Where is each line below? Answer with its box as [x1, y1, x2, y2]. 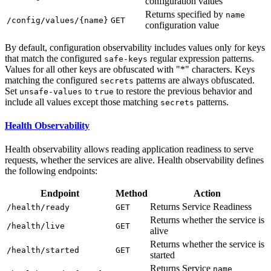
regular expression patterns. [148, 53, 254, 64]
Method [116, 188, 148, 199]
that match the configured [5, 53, 104, 64]
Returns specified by [145, 8, 226, 19]
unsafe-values [19, 87, 82, 96]
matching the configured [5, 74, 100, 85]
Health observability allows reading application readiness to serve [5, 144, 253, 155]
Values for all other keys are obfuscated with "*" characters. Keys [5, 64, 255, 74]
